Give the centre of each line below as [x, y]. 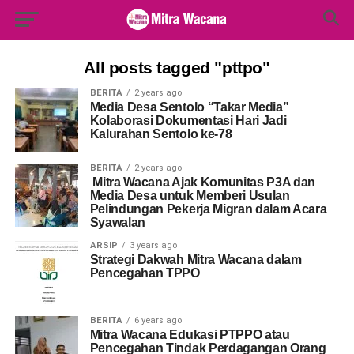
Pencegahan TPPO [145, 273]
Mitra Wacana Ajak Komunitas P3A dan [203, 182]
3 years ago [153, 245]
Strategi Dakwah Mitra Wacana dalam [196, 260]
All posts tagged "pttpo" [177, 68]
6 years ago [158, 320]
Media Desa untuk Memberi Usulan [190, 196]
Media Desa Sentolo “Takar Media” [189, 107]
